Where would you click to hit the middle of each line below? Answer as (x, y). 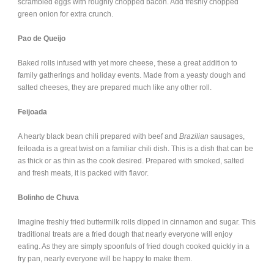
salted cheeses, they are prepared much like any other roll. (115, 87)
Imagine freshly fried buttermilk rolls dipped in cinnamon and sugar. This (137, 222)
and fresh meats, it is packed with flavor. (83, 173)
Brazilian (194, 136)
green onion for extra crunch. (65, 14)
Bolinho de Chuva (48, 198)
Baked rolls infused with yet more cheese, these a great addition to (128, 63)
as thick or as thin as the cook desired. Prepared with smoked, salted (131, 161)
